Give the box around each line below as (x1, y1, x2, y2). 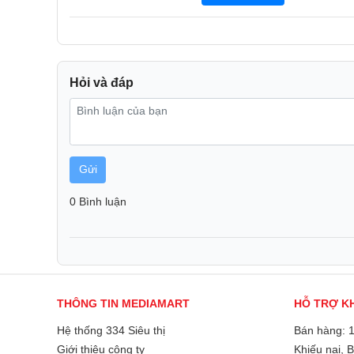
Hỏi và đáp (70, 76, 134, 89)
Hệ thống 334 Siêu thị (57, 324, 165, 337)
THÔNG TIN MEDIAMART (57, 297, 190, 310)
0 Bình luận (70, 194, 126, 208)
